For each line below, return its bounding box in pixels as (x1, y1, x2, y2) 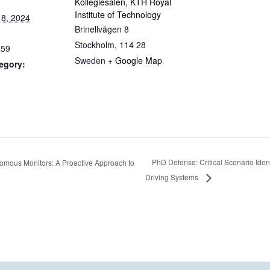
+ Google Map (108, 54, 162, 66)
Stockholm (75, 39, 115, 51)
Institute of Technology (75, 8, 161, 20)
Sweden (75, 54, 105, 66)
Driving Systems (145, 172, 200, 183)
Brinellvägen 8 (75, 23, 129, 35)
